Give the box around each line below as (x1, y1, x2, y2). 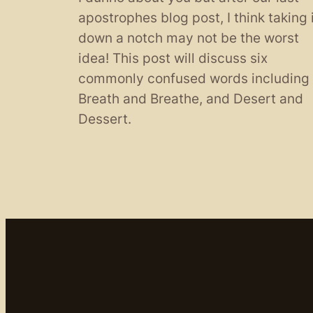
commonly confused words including (78, 70, 310, 87)
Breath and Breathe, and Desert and (78, 90, 303, 108)
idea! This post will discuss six (78, 50, 268, 67)
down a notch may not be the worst (78, 29, 299, 47)
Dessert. (78, 110, 131, 128)
